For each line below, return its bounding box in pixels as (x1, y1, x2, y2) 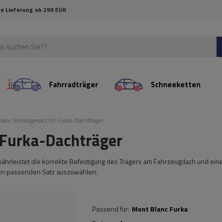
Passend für (92, 204, 128, 214)
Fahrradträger (49, 79, 99, 90)
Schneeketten (150, 79, 201, 90)
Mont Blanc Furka (132, 204, 188, 214)
